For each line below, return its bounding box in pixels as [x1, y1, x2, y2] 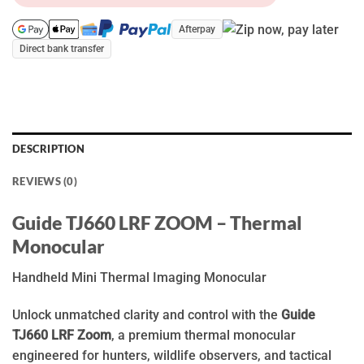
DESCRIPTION [12, 142, 84, 156]
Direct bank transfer [19, 43, 104, 55]
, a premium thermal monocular [111, 327, 296, 343]
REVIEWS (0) [12, 175, 77, 188]
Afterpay [178, 24, 215, 36]
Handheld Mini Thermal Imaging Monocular [12, 269, 266, 285]
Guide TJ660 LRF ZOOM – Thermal [12, 211, 302, 234]
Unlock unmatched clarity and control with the [12, 306, 281, 323]
